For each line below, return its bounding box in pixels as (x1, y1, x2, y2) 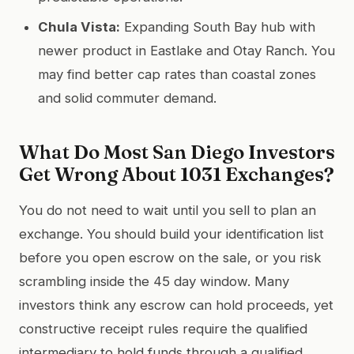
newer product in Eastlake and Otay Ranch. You (38, 42, 335, 58)
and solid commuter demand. (38, 89, 217, 106)
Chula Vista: (38, 18, 120, 35)
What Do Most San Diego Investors (19, 140, 335, 164)
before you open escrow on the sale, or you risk (19, 249, 322, 265)
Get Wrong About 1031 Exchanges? (19, 162, 334, 186)
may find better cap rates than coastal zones (38, 66, 316, 82)
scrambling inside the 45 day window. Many (19, 273, 289, 289)
